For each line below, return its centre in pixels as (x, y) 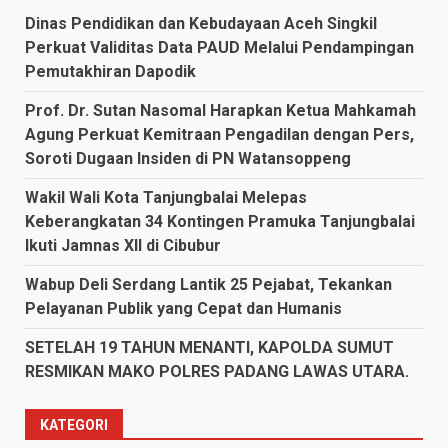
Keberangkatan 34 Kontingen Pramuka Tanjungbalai (220, 221)
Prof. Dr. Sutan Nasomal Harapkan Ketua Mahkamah (220, 110)
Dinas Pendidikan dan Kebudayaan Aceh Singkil (201, 23)
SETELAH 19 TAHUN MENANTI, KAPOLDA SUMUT (209, 347)
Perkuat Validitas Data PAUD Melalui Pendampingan (219, 47)
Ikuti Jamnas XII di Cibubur (123, 245)
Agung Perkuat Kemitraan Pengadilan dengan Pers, (219, 134)
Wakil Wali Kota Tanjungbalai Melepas (166, 197)
